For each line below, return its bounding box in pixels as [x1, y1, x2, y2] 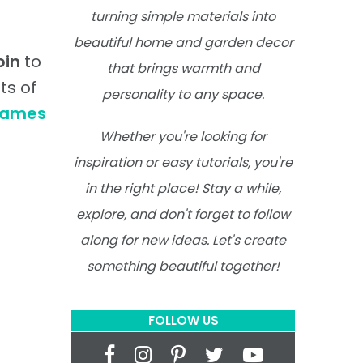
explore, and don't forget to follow [76, 205, 290, 224]
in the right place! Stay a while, [85, 179, 281, 199]
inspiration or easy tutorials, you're [74, 153, 293, 173]
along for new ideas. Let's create [80, 231, 286, 250]
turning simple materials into [91, 7, 275, 27]
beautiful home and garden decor [73, 33, 293, 53]
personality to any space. [102, 85, 264, 105]
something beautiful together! [87, 257, 280, 276]
